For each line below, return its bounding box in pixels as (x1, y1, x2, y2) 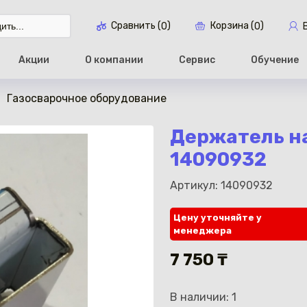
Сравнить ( (111, 20, 161, 32)
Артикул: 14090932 (170, 179, 273, 192)
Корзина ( (210, 20, 254, 32)
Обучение (250, 53, 299, 66)
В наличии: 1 (170, 291, 236, 304)
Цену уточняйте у (173, 212, 262, 223)
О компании (85, 53, 144, 66)
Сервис (179, 53, 215, 66)
